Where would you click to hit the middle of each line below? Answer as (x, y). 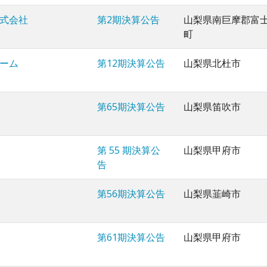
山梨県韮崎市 (212, 194)
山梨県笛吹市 (212, 107)
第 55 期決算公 (129, 150)
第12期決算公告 (131, 63)
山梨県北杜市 (212, 63)
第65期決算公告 (131, 107)
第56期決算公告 (131, 194)
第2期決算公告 (128, 20)
